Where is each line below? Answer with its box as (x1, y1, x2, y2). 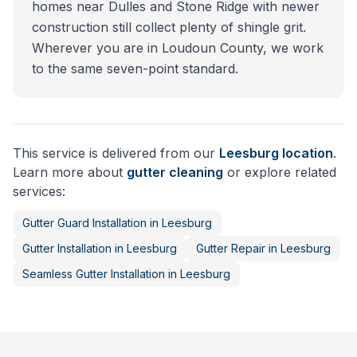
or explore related (223, 164, 336, 180)
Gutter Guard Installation (22, 216, 147, 229)
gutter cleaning (127, 164, 223, 180)
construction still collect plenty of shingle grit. (32, 19, 306, 35)
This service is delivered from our (13, 145, 215, 161)
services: (13, 183, 65, 199)
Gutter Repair (196, 241, 265, 255)
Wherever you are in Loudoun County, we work (32, 40, 324, 56)
